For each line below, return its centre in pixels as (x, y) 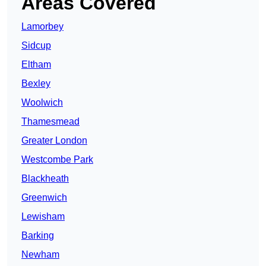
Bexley (36, 84)
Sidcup (36, 46)
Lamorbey (42, 27)
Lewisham (43, 217)
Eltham (36, 65)
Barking (38, 236)
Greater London (54, 141)
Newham (40, 255)
